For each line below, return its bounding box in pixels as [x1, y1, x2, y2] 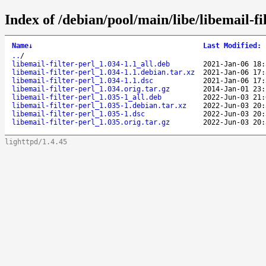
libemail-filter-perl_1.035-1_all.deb [12, 93, 161, 102]
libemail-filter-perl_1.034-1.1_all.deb [12, 59, 170, 68]
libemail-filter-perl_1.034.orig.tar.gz [12, 84, 170, 93]
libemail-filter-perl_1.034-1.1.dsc [12, 76, 153, 85]
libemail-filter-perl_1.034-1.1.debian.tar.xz [12, 68, 195, 77]
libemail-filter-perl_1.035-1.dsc [12, 109, 145, 118]
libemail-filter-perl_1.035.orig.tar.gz [12, 118, 170, 126]
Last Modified [203, 41, 257, 50]
